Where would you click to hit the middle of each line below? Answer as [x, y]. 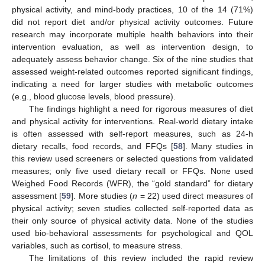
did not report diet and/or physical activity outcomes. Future [132, 22]
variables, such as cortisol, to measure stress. [97, 246]
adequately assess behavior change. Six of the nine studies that [132, 59]
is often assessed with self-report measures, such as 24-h [132, 134]
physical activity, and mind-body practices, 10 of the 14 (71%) [132, 10]
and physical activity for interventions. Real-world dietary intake [132, 122]
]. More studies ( [102, 196]
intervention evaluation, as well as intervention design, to [132, 47]
